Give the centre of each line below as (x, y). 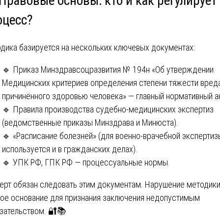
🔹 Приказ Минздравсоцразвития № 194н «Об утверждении (108, 70)
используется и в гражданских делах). (70, 149)
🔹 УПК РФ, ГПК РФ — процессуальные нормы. (86, 163)
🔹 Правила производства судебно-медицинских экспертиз (108, 110)
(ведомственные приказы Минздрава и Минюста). (90, 123)
